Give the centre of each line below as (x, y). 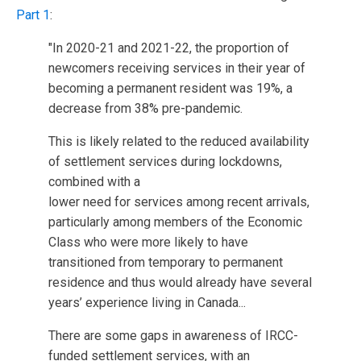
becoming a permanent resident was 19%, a (170, 88)
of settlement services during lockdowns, (165, 161)
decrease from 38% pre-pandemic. (145, 108)
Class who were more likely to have (148, 242)
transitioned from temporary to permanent (166, 262)
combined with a (94, 181)
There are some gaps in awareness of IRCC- (173, 335)
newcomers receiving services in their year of (177, 68)
